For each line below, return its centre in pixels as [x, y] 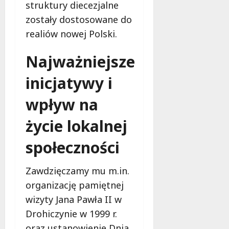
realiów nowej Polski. [71, 33]
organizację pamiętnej [75, 185]
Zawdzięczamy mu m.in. [77, 170]
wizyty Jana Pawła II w [74, 199]
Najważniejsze [80, 61]
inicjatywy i [69, 83]
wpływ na [62, 104]
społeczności [73, 147]
